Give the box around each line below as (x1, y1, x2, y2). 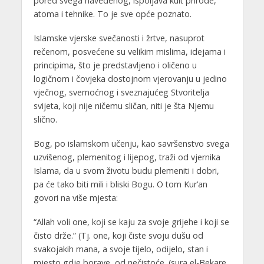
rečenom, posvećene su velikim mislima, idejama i (33, 45, 226, 57)
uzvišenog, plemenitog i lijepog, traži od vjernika (33, 151, 220, 163)
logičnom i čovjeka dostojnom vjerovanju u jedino (33, 72, 227, 84)
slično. (33, 113, 57, 125)
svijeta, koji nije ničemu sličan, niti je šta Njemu (33, 100, 214, 111)
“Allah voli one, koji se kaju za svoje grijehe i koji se (33, 216, 229, 227)
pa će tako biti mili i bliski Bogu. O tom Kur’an (33, 178, 207, 190)
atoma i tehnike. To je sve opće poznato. (33, 8, 192, 19)
